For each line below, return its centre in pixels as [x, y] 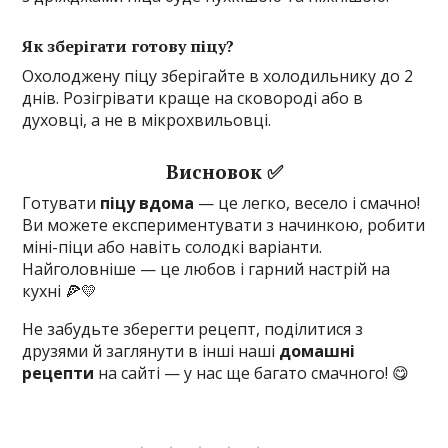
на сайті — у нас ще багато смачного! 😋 [252, 373]
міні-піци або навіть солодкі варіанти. [172, 247]
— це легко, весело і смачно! [307, 203]
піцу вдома [147, 203]
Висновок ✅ [224, 172]
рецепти [58, 373]
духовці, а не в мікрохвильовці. [147, 120]
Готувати [61, 203]
